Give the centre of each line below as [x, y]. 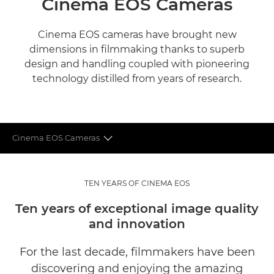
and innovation [137, 224]
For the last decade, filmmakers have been [137, 252]
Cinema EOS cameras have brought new [137, 35]
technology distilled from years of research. [137, 79]
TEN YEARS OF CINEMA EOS [137, 183]
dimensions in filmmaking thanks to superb [137, 49]
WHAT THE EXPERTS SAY [61, 198]
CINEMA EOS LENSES [55, 168]
